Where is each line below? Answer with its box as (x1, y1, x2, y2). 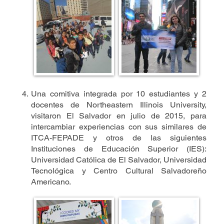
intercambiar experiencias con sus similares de (31, 122, 206, 132)
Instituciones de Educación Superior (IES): (31, 144, 206, 154)
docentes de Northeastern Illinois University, (31, 100, 206, 110)
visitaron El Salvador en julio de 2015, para (31, 111, 206, 121)
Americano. (31, 177, 71, 187)
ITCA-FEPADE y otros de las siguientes (31, 133, 206, 143)
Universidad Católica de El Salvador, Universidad (31, 155, 206, 165)
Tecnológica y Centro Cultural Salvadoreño (31, 166, 206, 176)
